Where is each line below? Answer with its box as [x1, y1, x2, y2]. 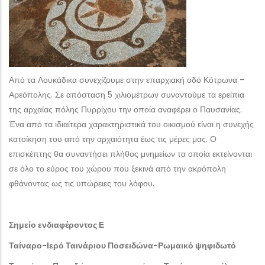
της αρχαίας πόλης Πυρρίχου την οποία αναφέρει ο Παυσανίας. [9, 104, 242, 115]
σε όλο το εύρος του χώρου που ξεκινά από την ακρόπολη [9, 163, 226, 174]
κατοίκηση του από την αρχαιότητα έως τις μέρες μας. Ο [9, 133, 216, 145]
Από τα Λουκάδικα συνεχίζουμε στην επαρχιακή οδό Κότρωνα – [9, 74, 245, 86]
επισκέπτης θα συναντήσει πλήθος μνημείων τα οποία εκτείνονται [9, 148, 252, 160]
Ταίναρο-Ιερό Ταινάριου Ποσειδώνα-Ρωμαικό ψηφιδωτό [9, 240, 236, 251]
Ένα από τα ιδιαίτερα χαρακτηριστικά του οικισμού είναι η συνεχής [9, 118, 254, 130]
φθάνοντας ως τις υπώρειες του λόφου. [9, 177, 154, 189]
